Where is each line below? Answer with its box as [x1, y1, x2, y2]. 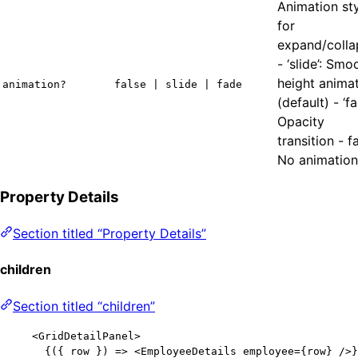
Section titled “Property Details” [13, 225, 206, 241]
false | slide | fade [114, 78, 242, 90]
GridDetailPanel [38, 329, 134, 342]
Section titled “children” [13, 297, 155, 314]
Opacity [277, 113, 324, 129]
